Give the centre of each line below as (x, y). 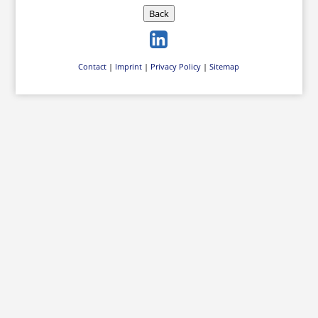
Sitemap (225, 66)
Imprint (129, 66)
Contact (93, 66)
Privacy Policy (176, 66)
